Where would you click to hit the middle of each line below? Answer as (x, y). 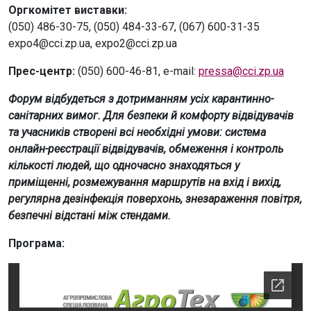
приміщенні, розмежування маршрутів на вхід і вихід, (145, 183)
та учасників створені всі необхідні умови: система (137, 133)
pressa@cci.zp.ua (241, 72)
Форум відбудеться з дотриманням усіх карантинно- (141, 99)
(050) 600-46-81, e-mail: (138, 72)
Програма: (36, 244)
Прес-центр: (43, 72)
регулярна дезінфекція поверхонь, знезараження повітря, (155, 199)
